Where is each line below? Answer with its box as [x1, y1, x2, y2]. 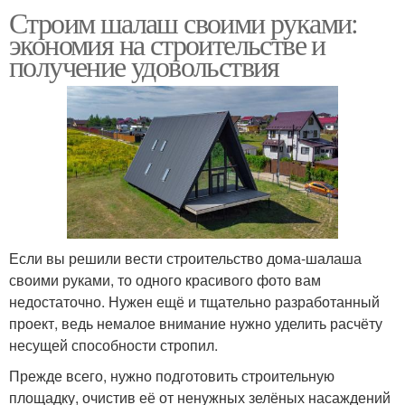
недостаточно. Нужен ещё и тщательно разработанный [9, 290, 380, 312]
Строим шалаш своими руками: [9, 3, 358, 42]
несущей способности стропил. [9, 334, 218, 355]
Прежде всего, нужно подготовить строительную [9, 364, 334, 386]
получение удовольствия [9, 46, 279, 86]
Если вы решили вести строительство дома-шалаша [9, 247, 362, 268]
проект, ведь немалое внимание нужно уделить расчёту [9, 312, 382, 334]
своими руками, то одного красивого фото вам [9, 268, 321, 290]
